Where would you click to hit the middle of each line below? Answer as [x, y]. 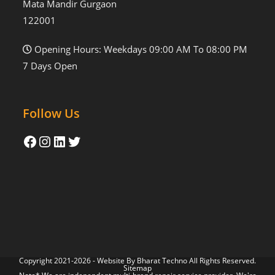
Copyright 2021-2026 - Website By [78, 261]
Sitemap [137, 268]
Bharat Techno [162, 261]
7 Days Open [50, 66]
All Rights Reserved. [222, 261]
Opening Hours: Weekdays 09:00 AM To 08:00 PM [140, 49]
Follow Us [52, 114]
